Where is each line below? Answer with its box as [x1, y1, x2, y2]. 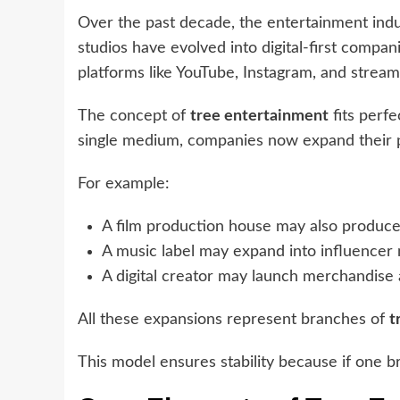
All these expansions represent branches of [78, 312, 389, 329]
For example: [78, 176, 170, 193]
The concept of [78, 108, 190, 125]
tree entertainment [190, 108, 329, 125]
